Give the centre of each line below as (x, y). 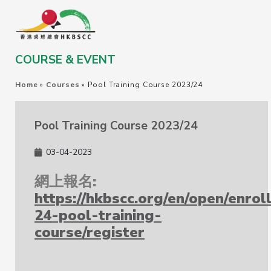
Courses (63, 85)
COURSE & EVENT (65, 60)
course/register (90, 232)
